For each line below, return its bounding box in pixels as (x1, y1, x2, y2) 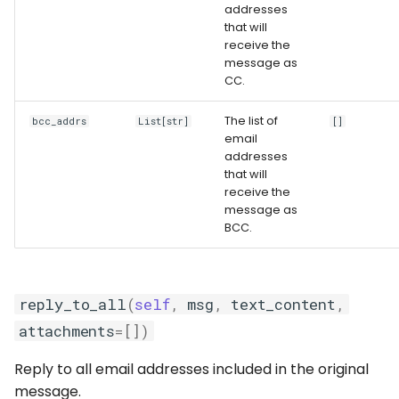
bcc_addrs (32, 115, 87, 127)
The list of (224, 113, 278, 128)
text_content (231, 294, 336, 314)
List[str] (138, 115, 190, 127)
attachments (19, 321, 115, 341)
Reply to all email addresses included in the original (14, 359, 369, 379)
